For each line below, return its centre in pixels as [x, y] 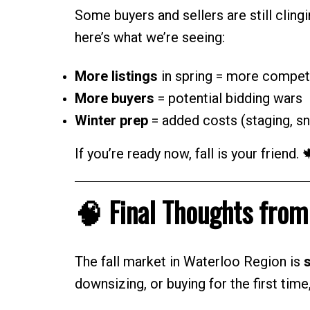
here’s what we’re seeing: [149, 38]
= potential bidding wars [228, 99]
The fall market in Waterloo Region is [189, 262]
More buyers [114, 99]
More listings [116, 76]
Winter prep [111, 121]
